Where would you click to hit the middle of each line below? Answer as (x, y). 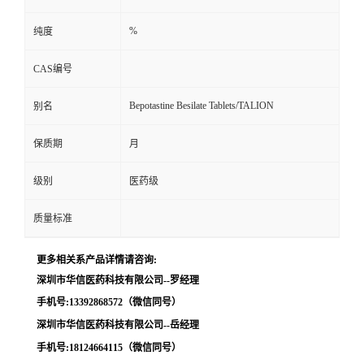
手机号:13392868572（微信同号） (109, 302)
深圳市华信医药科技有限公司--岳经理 (118, 325)
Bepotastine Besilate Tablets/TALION (201, 105)
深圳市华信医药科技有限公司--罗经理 (118, 280)
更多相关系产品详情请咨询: (97, 260)
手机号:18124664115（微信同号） (109, 347)
